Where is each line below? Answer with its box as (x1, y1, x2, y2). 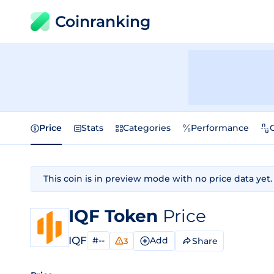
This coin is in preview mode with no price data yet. (43, 173, 272, 184)
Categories (123, 122, 171, 133)
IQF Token (68, 206, 163, 226)
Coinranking (55, 12, 150, 31)
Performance (191, 122, 249, 133)
